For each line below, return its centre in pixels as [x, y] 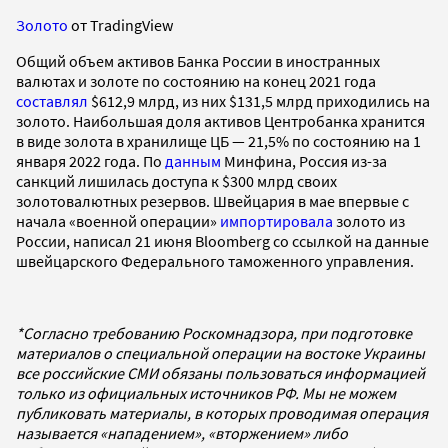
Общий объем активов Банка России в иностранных [198, 60]
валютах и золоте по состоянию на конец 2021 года [196, 80]
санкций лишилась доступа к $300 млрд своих [176, 180]
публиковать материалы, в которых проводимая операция [222, 412]
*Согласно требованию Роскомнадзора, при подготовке [214, 332]
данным [193, 160]
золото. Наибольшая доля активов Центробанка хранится [220, 120]
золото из [369, 220]
